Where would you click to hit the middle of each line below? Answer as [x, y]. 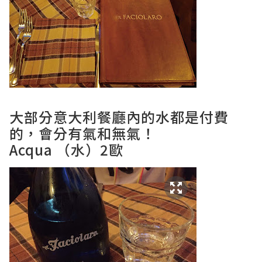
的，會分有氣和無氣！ [82, 133]
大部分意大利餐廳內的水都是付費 [119, 117]
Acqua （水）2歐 [66, 149]
